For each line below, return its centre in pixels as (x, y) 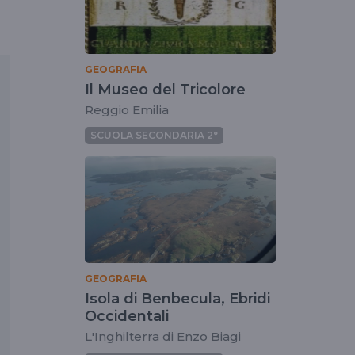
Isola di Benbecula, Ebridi (177, 299)
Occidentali (127, 317)
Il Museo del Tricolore (165, 89)
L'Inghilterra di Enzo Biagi (163, 337)
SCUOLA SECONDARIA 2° (154, 135)
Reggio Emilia (127, 109)
